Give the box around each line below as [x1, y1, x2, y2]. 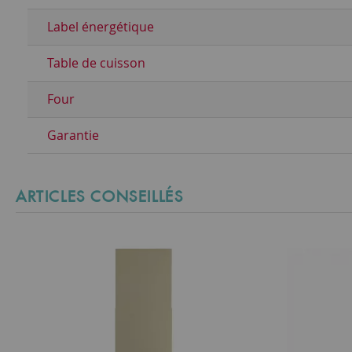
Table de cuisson [47, 54, 145, 71]
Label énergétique [47, 18, 154, 35]
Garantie [47, 126, 99, 144]
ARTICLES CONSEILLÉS [16, 187, 184, 206]
